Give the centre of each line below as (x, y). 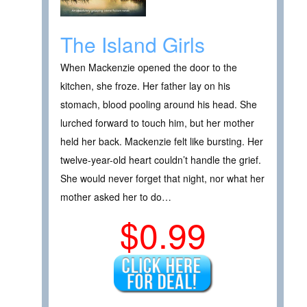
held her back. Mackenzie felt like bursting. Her (162, 141)
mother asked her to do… (116, 196)
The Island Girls (133, 44)
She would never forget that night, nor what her (162, 178)
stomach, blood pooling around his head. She (159, 104)
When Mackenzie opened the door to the (149, 67)
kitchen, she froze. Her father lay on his (145, 85)
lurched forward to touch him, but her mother (157, 122)
